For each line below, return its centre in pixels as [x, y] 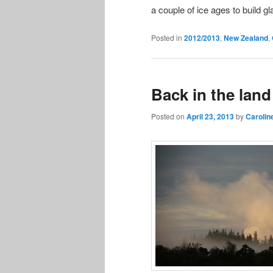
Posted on [169, 116]
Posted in [167, 37]
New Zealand [246, 37]
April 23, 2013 [210, 117]
